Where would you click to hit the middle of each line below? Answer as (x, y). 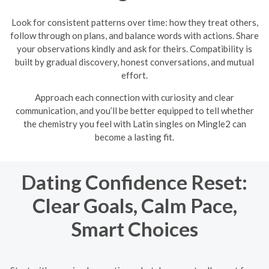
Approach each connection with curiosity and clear (134, 97)
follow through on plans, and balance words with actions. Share (134, 35)
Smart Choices (134, 229)
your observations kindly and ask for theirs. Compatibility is (134, 49)
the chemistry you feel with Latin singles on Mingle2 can (134, 124)
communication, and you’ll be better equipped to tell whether (134, 110)
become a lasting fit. (134, 137)
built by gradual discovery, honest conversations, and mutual (134, 62)
